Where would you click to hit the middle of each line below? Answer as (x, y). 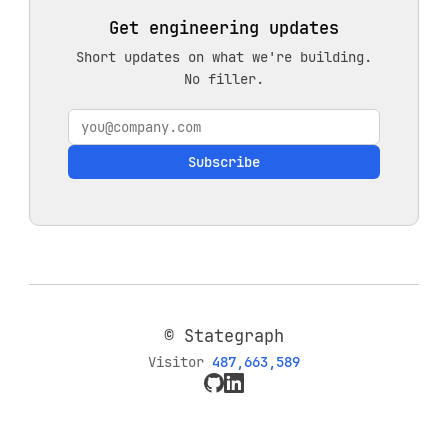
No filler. (224, 78)
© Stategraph (224, 336)
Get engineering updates (224, 27)
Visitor (180, 362)
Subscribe (224, 161)
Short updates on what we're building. (224, 56)
